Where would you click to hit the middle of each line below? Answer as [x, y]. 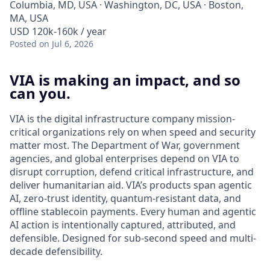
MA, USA [29, 18]
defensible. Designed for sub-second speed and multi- [133, 238]
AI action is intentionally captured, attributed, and [123, 224]
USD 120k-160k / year [58, 31]
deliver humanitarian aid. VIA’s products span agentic [131, 185]
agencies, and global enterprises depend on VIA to [124, 158]
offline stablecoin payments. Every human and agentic [133, 211]
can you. [40, 93]
